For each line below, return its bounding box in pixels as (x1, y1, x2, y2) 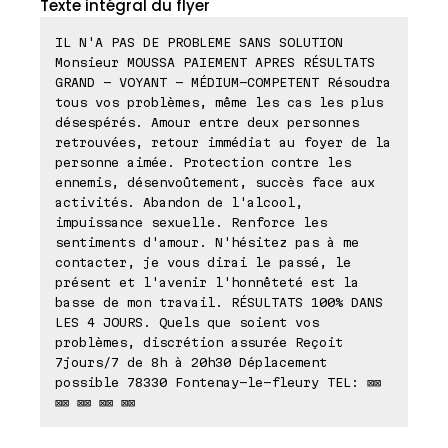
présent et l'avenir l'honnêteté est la (55, 275, 359, 290)
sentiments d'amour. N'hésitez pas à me (55, 235, 359, 250)
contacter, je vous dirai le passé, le (55, 255, 351, 270)
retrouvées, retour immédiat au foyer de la (55, 135, 391, 150)
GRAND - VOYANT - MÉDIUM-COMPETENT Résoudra (55, 75, 391, 90)
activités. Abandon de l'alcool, (55, 195, 303, 210)
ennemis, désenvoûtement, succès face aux (55, 175, 375, 190)
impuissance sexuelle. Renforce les (55, 215, 327, 230)
